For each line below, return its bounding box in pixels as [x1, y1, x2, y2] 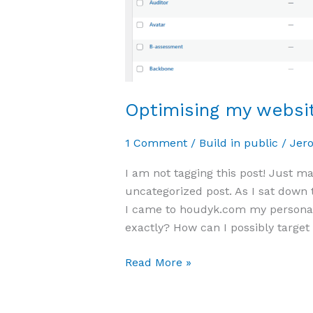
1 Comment [124, 136, 187, 150]
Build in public [198, 136, 278, 150]
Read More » [124, 255, 191, 269]
